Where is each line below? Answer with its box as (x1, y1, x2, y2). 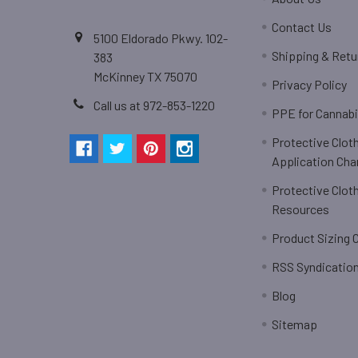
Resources (272, 201, 330, 217)
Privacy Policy (272, 76, 348, 92)
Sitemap (272, 316, 318, 332)
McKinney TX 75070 (93, 68, 197, 84)
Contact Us (272, 18, 332, 34)
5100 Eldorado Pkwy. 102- (93, 30, 228, 46)
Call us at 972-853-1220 (93, 97, 215, 113)
